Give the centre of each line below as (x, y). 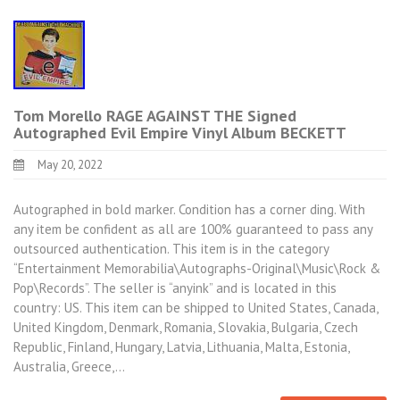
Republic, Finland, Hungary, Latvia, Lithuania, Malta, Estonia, (181, 346)
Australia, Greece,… (69, 366)
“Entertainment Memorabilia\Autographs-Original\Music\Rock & (197, 268)
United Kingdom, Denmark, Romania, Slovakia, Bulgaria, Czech (186, 327)
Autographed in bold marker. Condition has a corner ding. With (189, 209)
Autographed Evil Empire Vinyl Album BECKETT (180, 133)
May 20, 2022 (70, 165)
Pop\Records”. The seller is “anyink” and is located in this (175, 287)
